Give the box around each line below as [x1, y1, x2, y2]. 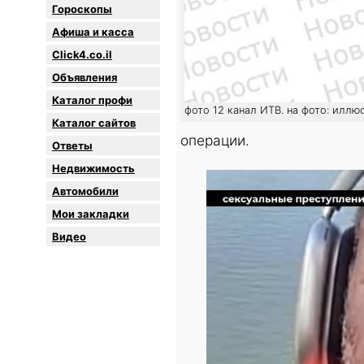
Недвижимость [52, 162, 135, 175]
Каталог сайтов [52, 116, 136, 130]
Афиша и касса [52, 25, 134, 39]
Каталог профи [52, 93, 132, 107]
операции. [180, 132, 249, 149]
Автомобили [52, 184, 119, 198]
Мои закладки [52, 207, 129, 221]
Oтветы [52, 139, 93, 153]
